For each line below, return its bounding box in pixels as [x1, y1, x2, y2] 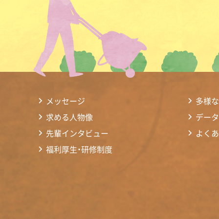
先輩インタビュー [46, 127, 109, 139]
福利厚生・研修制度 [46, 143, 112, 155]
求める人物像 [46, 110, 93, 123]
